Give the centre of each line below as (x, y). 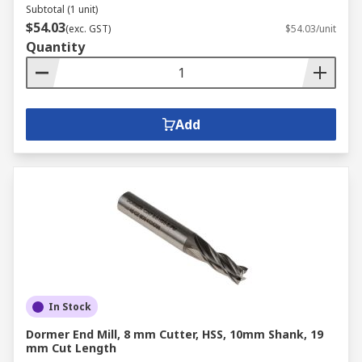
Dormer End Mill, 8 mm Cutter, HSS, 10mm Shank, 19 (175, 334)
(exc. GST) (88, 29)
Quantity (55, 47)
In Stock (70, 307)
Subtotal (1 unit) (62, 9)
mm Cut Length (71, 348)
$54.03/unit (311, 29)
